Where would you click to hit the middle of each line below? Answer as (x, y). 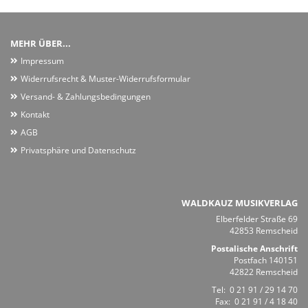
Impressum (42, 60)
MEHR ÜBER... (41, 43)
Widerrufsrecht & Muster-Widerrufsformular (106, 78)
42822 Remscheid (264, 272)
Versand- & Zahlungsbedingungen (86, 96)
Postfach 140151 (266, 260)
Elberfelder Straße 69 (257, 219)
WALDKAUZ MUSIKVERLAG (240, 202)
